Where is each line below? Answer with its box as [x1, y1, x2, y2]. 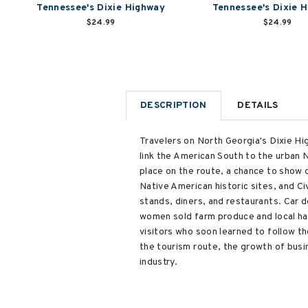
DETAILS [237, 99, 278, 111]
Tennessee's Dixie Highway [36, 2, 165, 14]
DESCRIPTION [140, 99, 207, 111]
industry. [140, 256, 178, 268]
